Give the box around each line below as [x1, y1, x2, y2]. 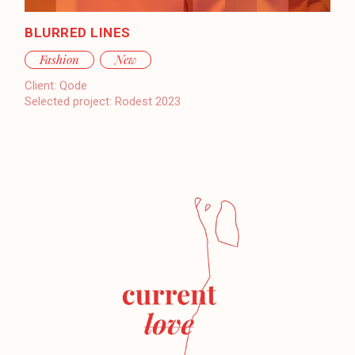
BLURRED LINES [25, 24, 131, 40]
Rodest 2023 [115, 94, 181, 109]
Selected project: [25, 94, 113, 109]
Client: [25, 78, 57, 93]
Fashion [40, 51, 80, 67]
